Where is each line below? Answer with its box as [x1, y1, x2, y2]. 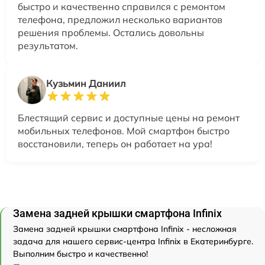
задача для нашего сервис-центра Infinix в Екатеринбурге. [13, 235, 253, 247]
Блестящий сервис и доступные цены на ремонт [18, 111, 240, 124]
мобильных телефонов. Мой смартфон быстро [18, 124, 230, 137]
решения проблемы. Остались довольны [18, 26, 204, 38]
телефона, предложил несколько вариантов [18, 13, 222, 25]
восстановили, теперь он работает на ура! [18, 137, 212, 150]
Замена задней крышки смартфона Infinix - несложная [13, 223, 237, 234]
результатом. [18, 39, 78, 51]
